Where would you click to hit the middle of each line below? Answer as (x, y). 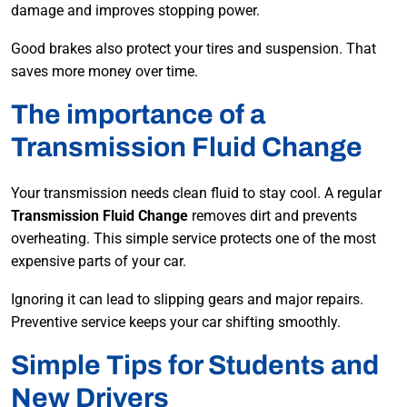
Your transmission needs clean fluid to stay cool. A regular (196, 194)
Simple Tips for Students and (195, 366)
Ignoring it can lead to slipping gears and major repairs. (187, 300)
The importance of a (138, 115)
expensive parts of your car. (99, 262)
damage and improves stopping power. (135, 11)
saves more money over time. (104, 72)
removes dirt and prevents (273, 216)
